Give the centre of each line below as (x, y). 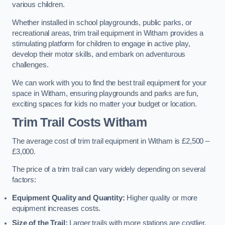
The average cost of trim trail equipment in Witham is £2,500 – (111, 141)
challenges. (30, 65)
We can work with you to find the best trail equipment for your (109, 83)
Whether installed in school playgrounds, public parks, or (102, 22)
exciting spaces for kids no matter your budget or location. (104, 104)
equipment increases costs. (57, 208)
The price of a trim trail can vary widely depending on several (109, 170)
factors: (24, 180)
